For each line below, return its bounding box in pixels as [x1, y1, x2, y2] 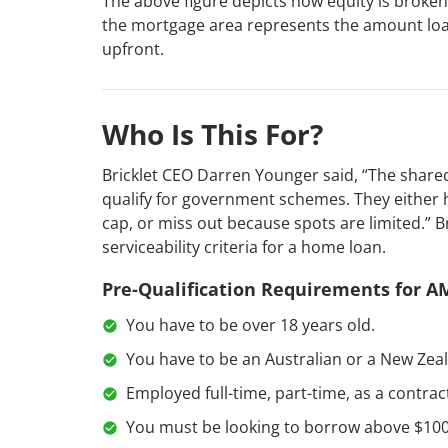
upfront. [102, 38, 164, 61]
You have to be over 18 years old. [126, 314, 375, 337]
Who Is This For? [102, 115, 323, 154]
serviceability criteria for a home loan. [102, 236, 386, 259]
